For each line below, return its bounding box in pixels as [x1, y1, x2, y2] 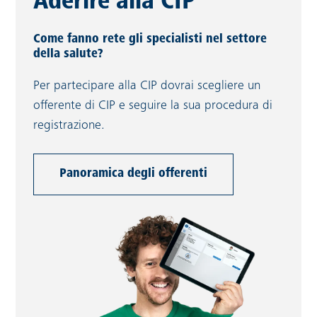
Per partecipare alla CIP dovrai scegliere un [33, 79, 261, 93]
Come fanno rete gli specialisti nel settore [33, 33, 267, 46]
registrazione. [33, 119, 105, 132]
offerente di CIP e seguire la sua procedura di [33, 99, 273, 113]
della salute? [33, 47, 103, 61]
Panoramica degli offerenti [59, 167, 208, 180]
